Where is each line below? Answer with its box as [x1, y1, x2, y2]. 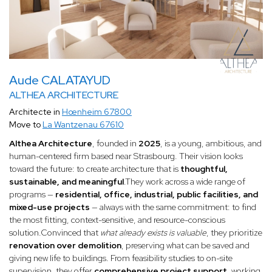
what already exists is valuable [100, 227, 206, 239]
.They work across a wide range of [124, 176, 245, 188]
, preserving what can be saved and [121, 240, 250, 251]
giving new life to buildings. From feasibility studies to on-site [9, 253, 233, 264]
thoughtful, [180, 163, 228, 175]
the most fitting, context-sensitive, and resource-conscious [9, 214, 225, 226]
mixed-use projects [9, 202, 90, 213]
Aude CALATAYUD [9, 72, 110, 89]
